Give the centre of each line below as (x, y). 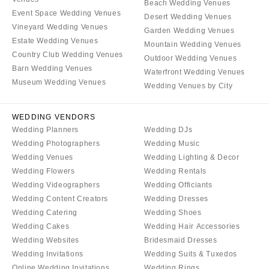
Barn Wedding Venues (52, 68)
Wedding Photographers (56, 143)
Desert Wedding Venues (188, 17)
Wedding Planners (46, 129)
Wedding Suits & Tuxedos (191, 254)
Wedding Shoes (173, 212)
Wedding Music (172, 143)
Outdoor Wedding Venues (191, 58)
